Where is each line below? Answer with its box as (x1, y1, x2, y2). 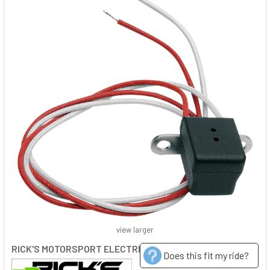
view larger (116, 225, 154, 234)
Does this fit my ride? (163, 250, 249, 261)
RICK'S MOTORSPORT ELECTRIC (11, 243, 146, 254)
